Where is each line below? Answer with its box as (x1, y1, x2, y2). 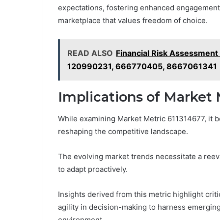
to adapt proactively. (58, 165, 128, 174)
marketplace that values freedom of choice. (58, 15, 208, 25)
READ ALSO (67, 48, 113, 58)
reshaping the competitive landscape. (58, 127, 188, 137)
